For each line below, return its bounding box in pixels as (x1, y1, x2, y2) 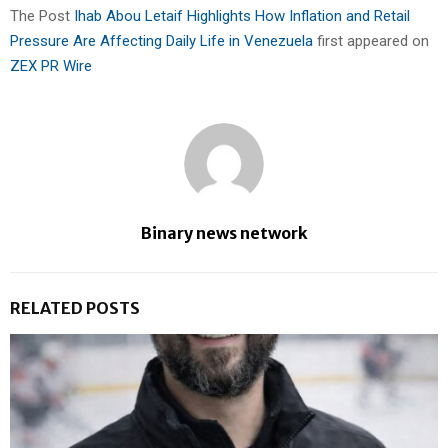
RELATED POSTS (10, 298, 140, 318)
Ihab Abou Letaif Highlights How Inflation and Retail (74, 7, 410, 25)
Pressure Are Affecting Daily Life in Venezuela (10, 32, 317, 50)
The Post (10, 7, 74, 25)
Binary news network (140, 223, 308, 243)
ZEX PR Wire (10, 57, 92, 75)
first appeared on (317, 32, 429, 50)
